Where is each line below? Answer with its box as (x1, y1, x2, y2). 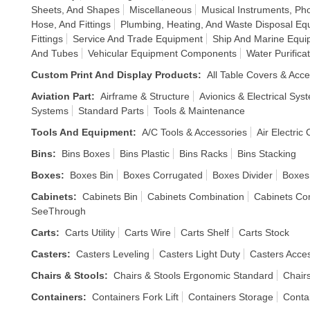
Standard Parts (78, 105, 144, 116)
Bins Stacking (237, 148, 296, 159)
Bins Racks (179, 148, 228, 159)
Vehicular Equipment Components (88, 48, 237, 59)
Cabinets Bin (82, 191, 138, 202)
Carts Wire (125, 227, 171, 238)
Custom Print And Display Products (31, 69, 198, 80)
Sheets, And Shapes (31, 4, 120, 15)
